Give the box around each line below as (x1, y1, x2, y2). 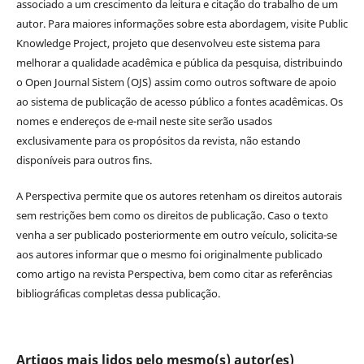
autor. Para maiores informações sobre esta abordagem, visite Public (15, 15, 348, 31)
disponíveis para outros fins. (15, 152, 152, 167)
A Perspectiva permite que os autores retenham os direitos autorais (15, 188, 342, 203)
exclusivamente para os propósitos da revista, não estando (15, 132, 301, 148)
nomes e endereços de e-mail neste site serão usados (15, 113, 272, 128)
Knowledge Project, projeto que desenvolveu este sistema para (15, 35, 320, 50)
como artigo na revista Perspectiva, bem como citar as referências (15, 266, 332, 281)
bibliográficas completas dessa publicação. (15, 285, 220, 301)
